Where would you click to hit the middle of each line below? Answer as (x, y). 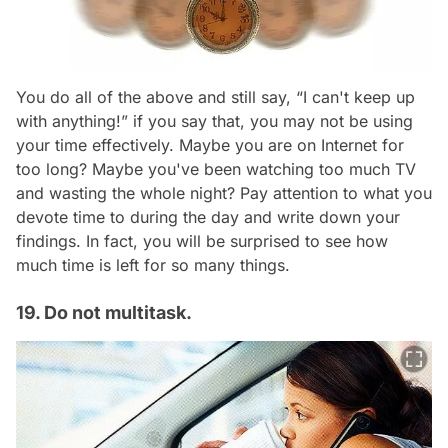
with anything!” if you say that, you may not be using (214, 120)
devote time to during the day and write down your (208, 216)
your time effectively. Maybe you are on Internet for (210, 144)
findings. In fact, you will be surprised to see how (202, 240)
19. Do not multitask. (104, 312)
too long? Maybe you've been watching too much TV (216, 168)
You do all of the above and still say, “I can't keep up (215, 96)
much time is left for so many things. (153, 264)
